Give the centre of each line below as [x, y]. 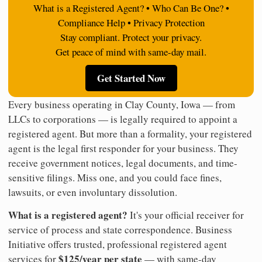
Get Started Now [131, 78]
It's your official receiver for [186, 215]
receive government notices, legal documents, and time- [123, 163]
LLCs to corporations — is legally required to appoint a [123, 119]
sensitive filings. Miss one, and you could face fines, [115, 177]
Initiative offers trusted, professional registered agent [118, 244]
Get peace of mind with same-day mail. [131, 51]
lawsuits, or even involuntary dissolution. [93, 192]
